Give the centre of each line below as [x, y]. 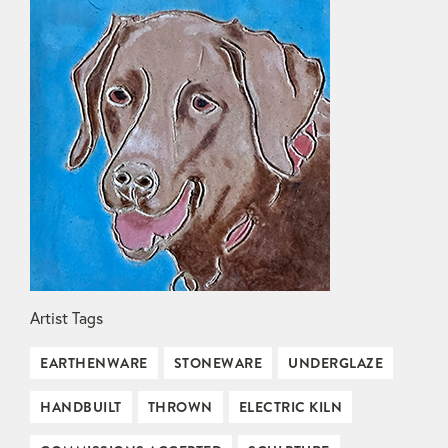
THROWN [180, 406]
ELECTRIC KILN [290, 406]
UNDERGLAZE [335, 362]
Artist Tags [66, 317]
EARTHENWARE [94, 362]
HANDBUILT [81, 406]
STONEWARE [217, 362]
